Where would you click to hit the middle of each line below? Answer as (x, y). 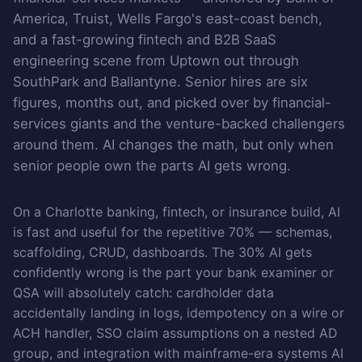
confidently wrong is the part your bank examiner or (173, 273)
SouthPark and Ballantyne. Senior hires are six (160, 82)
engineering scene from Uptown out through (156, 61)
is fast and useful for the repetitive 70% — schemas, (173, 232)
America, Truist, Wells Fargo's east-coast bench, (168, 19)
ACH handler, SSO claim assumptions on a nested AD (175, 333)
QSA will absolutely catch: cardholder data (143, 293)
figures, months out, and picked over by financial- (172, 103)
